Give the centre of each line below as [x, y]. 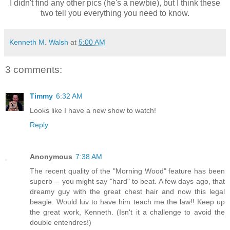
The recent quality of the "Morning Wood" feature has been [127, 171]
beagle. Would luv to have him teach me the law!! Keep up [127, 202]
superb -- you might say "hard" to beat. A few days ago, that [127, 181]
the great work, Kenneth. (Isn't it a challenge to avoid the [127, 212]
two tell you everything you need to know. [115, 13]
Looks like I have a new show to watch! [93, 110]
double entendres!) [61, 222]
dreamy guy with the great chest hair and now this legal [127, 191]
